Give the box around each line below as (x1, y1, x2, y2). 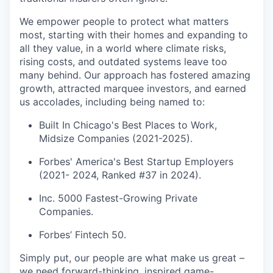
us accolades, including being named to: (19, 96, 205, 108)
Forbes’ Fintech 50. (39, 229, 126, 241)
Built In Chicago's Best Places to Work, (39, 119, 217, 132)
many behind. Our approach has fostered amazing (19, 69, 250, 82)
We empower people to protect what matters (19, 15, 229, 28)
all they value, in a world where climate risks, (19, 42, 226, 55)
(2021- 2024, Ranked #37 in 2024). (39, 169, 201, 182)
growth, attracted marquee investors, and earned (19, 82, 246, 95)
